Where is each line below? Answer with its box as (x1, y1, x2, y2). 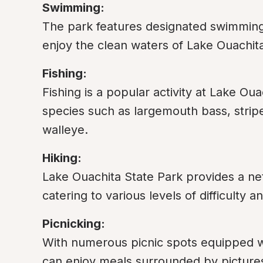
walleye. (42, 123, 88, 137)
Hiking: (42, 151, 82, 165)
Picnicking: (42, 217, 105, 231)
